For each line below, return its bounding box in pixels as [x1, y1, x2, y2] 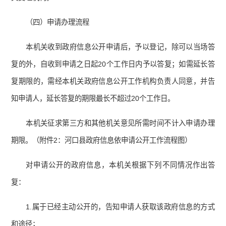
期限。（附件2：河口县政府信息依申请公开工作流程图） [11, 136, 192, 145]
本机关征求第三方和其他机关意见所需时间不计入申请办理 [26, 119, 215, 128]
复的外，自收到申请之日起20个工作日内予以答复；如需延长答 [11, 60, 215, 69]
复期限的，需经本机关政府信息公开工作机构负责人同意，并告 [11, 77, 215, 86]
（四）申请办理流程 [26, 18, 90, 27]
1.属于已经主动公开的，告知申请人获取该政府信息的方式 [26, 203, 215, 211]
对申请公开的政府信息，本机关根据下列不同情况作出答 [26, 161, 215, 169]
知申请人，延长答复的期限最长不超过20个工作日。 [11, 94, 175, 103]
